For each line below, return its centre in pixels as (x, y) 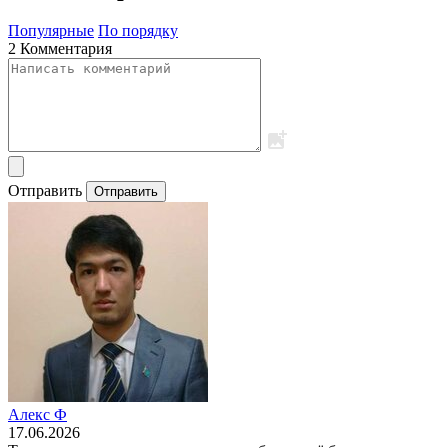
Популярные (51, 31)
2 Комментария (60, 49)
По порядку (138, 31)
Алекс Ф (37, 415)
